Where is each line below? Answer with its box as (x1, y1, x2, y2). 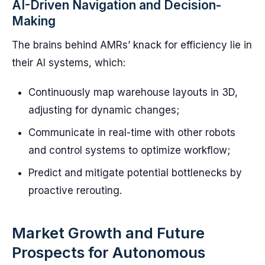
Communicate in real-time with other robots (28, 127, 235, 138)
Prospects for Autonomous (12, 243, 205, 261)
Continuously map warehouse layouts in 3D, (28, 86, 238, 98)
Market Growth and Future (12, 224, 205, 242)
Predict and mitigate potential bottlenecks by (28, 167, 242, 179)
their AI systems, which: (12, 57, 125, 69)
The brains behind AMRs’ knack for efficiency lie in (12, 39, 252, 51)
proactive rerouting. (28, 185, 122, 196)
